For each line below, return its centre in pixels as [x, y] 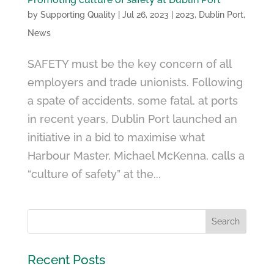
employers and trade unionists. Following [135, 83]
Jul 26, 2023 [145, 15]
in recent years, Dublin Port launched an [132, 119]
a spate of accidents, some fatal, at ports [132, 101]
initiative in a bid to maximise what [116, 138]
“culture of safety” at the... [94, 174]
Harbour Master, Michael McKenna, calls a [136, 156]
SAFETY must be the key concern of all [129, 64]
